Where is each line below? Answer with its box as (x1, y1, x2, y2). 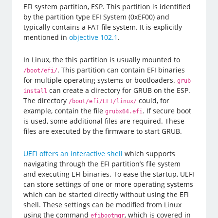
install (23, 87, 48, 94)
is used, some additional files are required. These (23, 116, 185, 126)
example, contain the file (23, 106, 106, 115)
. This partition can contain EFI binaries (57, 65, 185, 74)
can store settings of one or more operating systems (23, 179, 194, 189)
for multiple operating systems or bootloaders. (23, 75, 178, 85)
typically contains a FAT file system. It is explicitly (23, 22, 182, 32)
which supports (123, 148, 176, 158)
